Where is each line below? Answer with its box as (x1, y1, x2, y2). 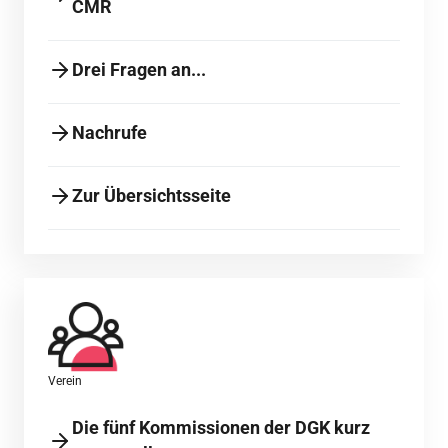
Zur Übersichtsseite (72, 185, 231, 207)
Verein (48, 374, 82, 389)
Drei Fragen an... (72, 59, 206, 81)
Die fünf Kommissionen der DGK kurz (72, 417, 370, 439)
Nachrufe (72, 122, 147, 144)
